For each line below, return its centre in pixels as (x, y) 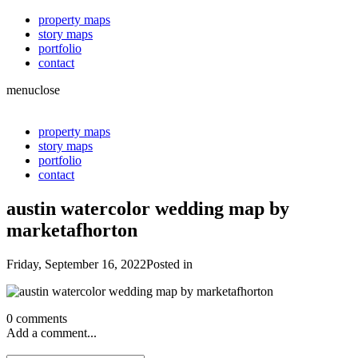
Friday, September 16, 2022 (76, 264)
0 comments (37, 318)
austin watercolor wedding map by (148, 208)
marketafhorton (72, 230)
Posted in (169, 264)
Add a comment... (52, 332)
